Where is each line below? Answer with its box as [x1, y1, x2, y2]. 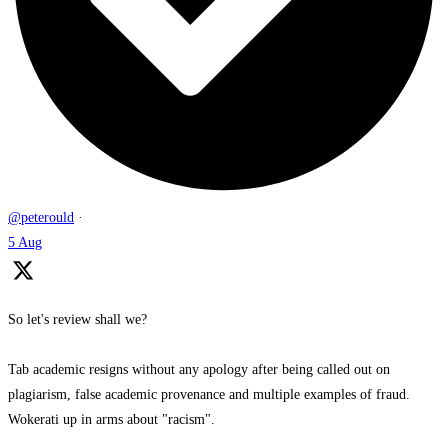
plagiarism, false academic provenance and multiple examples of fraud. [8, 387, 410, 403]
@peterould [8, 210, 74, 226]
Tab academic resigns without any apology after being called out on [8, 362, 390, 378]
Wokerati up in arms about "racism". [8, 412, 215, 428]
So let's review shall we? [8, 312, 147, 328]
